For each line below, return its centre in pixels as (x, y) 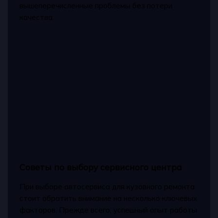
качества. (37, 18)
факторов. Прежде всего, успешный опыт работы (109, 210)
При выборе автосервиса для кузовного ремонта (107, 187)
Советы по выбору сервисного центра (101, 167)
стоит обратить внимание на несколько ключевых (109, 199)
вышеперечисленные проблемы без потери (96, 6)
